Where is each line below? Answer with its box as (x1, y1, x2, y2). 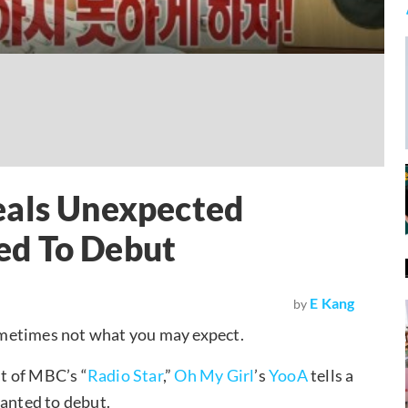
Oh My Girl (174, 364, 255, 385)
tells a (307, 364, 354, 385)
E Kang (310, 293, 355, 311)
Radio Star (87, 364, 163, 385)
